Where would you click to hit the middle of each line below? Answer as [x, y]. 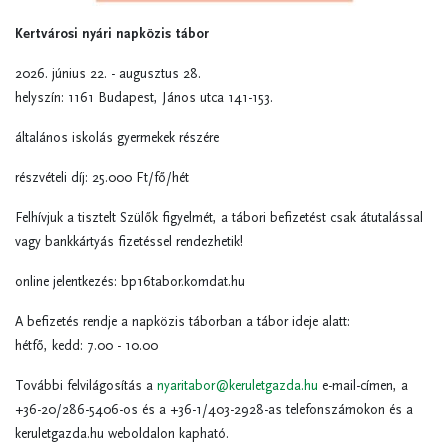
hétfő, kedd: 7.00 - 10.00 [86, 346]
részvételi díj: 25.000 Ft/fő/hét [102, 178]
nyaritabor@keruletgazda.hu [237, 386]
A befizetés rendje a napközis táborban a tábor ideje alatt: [182, 322]
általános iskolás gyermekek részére [117, 138]
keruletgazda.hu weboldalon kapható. [122, 434]
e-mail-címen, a [363, 386]
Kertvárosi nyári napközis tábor [112, 34]
